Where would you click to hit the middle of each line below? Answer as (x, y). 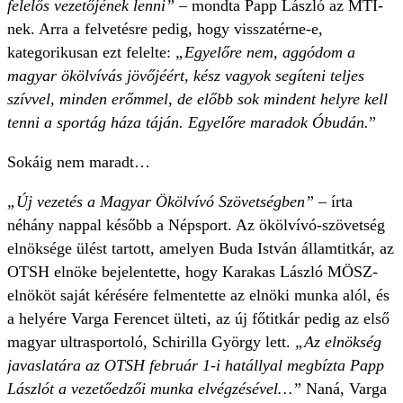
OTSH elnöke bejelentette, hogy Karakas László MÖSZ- (193, 272)
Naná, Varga (344, 389)
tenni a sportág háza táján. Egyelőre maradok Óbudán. (188, 123)
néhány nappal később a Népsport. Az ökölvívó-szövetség (196, 225)
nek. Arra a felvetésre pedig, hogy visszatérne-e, (165, 29)
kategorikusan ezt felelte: (91, 53)
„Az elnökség (338, 342)
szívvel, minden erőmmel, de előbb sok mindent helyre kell (197, 99)
